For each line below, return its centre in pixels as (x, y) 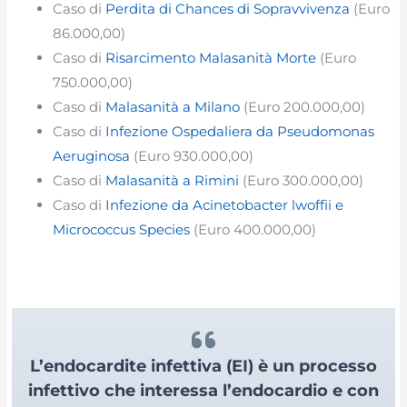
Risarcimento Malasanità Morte (211, 58)
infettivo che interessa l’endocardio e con (203, 390)
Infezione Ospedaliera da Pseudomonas (240, 132)
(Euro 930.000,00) (192, 156)
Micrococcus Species (122, 230)
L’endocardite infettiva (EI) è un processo (203, 365)
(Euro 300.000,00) (302, 181)
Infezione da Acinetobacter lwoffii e (225, 205)
